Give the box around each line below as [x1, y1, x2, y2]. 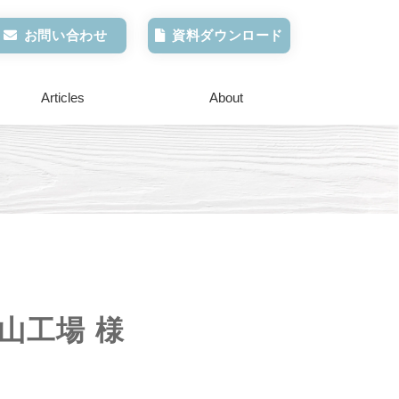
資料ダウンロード [172, 28, 283, 43]
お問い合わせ [23, 28, 108, 43]
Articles [40, 90, 85, 105]
